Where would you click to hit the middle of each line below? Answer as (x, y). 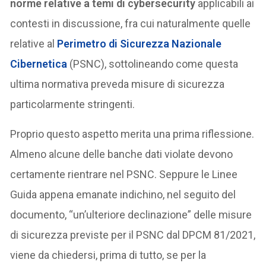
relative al (33, 43)
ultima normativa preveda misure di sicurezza (118, 84)
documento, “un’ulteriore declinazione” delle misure (131, 214)
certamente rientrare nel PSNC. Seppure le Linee (124, 174)
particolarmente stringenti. (73, 104)
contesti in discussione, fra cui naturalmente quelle (131, 23)
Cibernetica (39, 64)
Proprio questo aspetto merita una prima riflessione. (132, 134)
